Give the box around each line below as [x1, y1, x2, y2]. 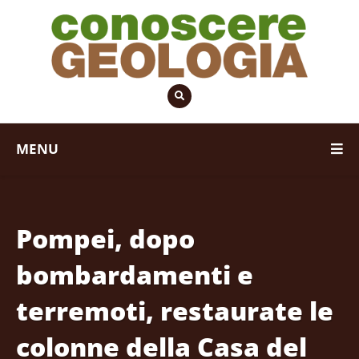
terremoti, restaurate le [16, 292, 333, 328]
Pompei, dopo [16, 220, 195, 256]
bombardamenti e [16, 256, 253, 292]
